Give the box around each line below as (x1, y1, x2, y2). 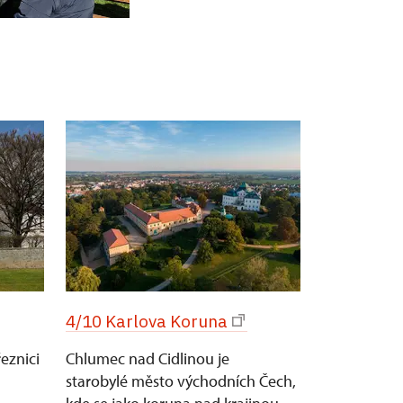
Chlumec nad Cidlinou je (66, 348, 229, 369)
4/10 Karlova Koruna (66, 310, 228, 332)
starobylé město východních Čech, (66, 371, 296, 391)
